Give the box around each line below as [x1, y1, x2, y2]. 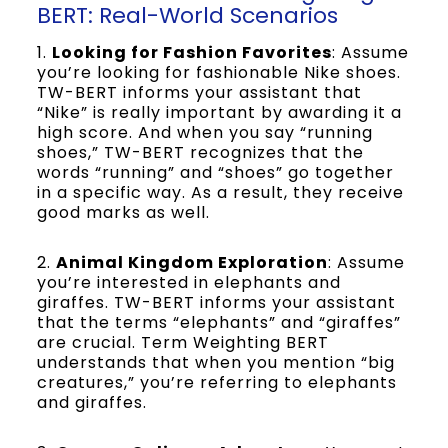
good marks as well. [36, 201, 210, 224]
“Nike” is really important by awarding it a [36, 101, 402, 124]
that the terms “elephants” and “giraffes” [36, 311, 401, 334]
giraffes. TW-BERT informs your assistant [36, 291, 396, 314]
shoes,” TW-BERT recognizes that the [36, 141, 364, 164]
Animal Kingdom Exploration [55, 251, 328, 274]
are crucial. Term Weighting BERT [36, 331, 329, 354]
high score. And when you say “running [36, 121, 373, 144]
